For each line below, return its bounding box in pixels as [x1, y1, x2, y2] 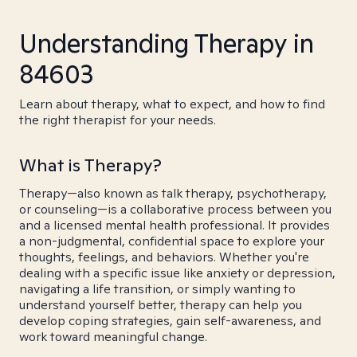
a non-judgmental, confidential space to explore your [19, 233, 324, 249]
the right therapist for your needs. [19, 112, 216, 128]
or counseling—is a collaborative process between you [19, 201, 331, 218]
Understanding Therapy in [19, 26, 314, 60]
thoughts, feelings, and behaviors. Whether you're [19, 249, 309, 265]
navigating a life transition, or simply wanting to [19, 280, 296, 297]
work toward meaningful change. [19, 328, 207, 345]
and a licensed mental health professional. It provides [19, 217, 330, 233]
